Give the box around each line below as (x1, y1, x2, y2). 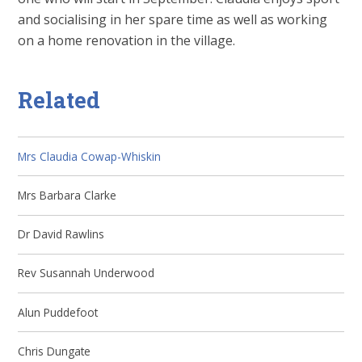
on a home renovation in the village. (18, 32, 236, 50)
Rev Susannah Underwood (18, 265, 155, 281)
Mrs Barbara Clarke (18, 187, 117, 203)
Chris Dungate (18, 343, 91, 359)
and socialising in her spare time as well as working (18, 11, 328, 29)
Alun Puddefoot (18, 304, 99, 320)
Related (18, 84, 101, 114)
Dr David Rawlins (18, 226, 105, 242)
